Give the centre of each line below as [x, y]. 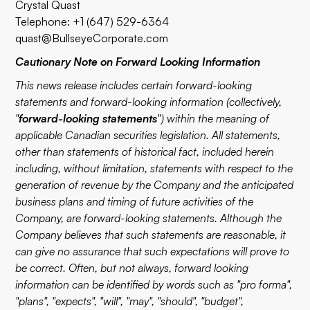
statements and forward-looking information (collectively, [149, 102]
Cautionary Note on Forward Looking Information [138, 62]
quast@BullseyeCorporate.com [92, 38]
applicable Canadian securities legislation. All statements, [148, 135]
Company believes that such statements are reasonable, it [151, 235]
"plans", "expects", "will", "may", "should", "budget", [130, 301]
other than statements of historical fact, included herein [145, 152]
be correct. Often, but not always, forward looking [132, 268]
